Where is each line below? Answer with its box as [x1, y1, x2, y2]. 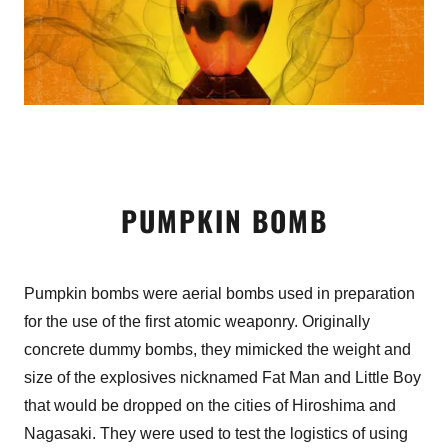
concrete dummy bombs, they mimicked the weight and [24, 341, 411, 359]
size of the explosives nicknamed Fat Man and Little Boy [24, 369, 421, 387]
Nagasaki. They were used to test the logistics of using [24, 425, 408, 443]
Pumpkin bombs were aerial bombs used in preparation [24, 285, 415, 303]
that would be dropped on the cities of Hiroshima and [24, 397, 396, 415]
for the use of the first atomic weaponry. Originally [24, 313, 370, 331]
